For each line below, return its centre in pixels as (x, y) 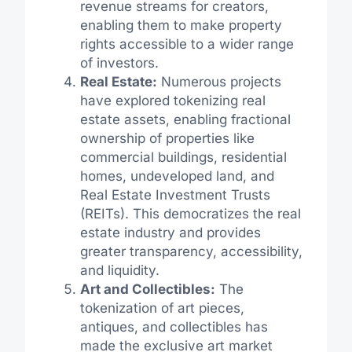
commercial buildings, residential (183, 158)
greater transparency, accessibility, (191, 252)
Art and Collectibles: (147, 290)
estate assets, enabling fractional (185, 120)
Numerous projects (219, 82)
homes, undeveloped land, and (177, 176)
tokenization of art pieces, (162, 308)
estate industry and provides (170, 233)
